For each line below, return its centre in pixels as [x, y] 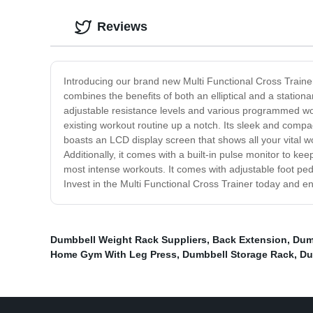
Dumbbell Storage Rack [238, 255]
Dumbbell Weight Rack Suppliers [129, 240]
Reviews [122, 27]
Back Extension [250, 240]
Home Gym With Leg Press [114, 255]
